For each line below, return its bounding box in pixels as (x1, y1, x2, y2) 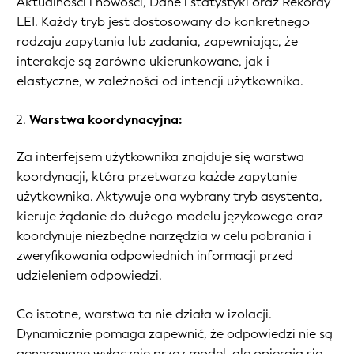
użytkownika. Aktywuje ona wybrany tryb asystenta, (17, 188, 322, 205)
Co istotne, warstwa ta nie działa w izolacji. (17, 306, 272, 323)
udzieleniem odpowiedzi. (17, 267, 162, 284)
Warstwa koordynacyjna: (29, 111, 182, 129)
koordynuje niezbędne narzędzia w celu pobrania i (17, 228, 311, 245)
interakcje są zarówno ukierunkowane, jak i (17, 53, 269, 70)
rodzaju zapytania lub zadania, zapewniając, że (17, 33, 298, 51)
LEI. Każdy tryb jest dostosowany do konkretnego (17, 13, 310, 31)
